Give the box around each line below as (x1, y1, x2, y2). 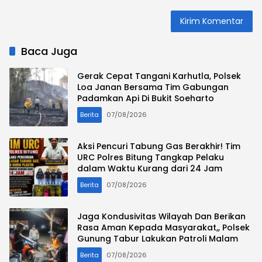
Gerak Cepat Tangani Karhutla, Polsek (77, 70, 241, 82)
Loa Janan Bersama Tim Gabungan (77, 81, 229, 94)
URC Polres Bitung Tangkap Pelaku (77, 151, 224, 164)
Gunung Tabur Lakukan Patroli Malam (77, 233, 238, 245)
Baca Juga (21, 43, 77, 58)
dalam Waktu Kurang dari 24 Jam (77, 163, 222, 175)
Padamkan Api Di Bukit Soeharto (77, 92, 214, 105)
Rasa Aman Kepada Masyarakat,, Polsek (77, 222, 250, 234)
